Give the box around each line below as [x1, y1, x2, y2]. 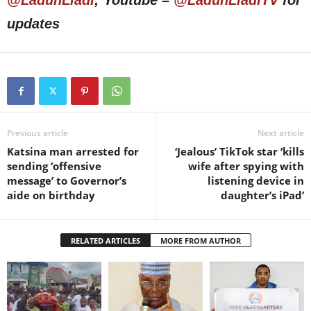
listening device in [208, 174, 304, 188]
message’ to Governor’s [7, 174, 126, 188]
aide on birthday [7, 188, 95, 203]
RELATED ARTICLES [70, 235, 140, 246]
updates [7, 16, 60, 32]
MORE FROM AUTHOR [160, 235, 241, 246]
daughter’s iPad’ [221, 188, 304, 203]
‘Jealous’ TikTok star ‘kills [175, 144, 304, 159]
